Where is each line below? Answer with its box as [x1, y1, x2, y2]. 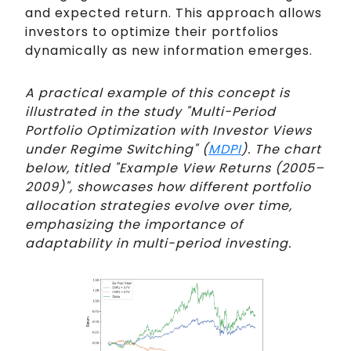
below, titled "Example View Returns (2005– [25, 159, 324, 178]
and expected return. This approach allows [25, 4, 322, 23]
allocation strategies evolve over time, [25, 197, 292, 215]
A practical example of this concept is [25, 84, 290, 103]
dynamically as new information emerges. [25, 42, 313, 60]
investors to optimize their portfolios [25, 23, 279, 42]
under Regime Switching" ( [25, 140, 208, 159]
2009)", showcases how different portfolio [25, 178, 311, 197]
